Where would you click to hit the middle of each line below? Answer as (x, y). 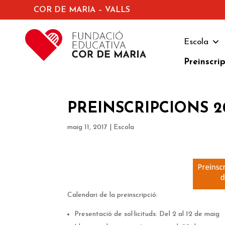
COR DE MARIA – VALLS (82, 10)
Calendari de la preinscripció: (113, 195)
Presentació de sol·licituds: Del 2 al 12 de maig (147, 214)
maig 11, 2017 (88, 128)
